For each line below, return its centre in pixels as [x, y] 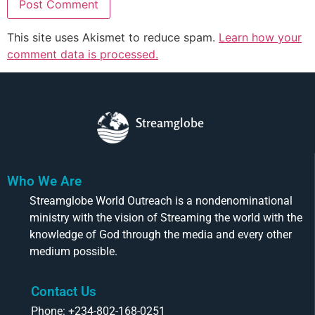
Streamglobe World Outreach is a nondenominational [161, 201]
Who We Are [44, 181]
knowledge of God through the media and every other [161, 235]
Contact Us [64, 291]
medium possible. [73, 252]
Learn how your [260, 38]
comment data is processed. [83, 54]
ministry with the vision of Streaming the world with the [166, 218]
